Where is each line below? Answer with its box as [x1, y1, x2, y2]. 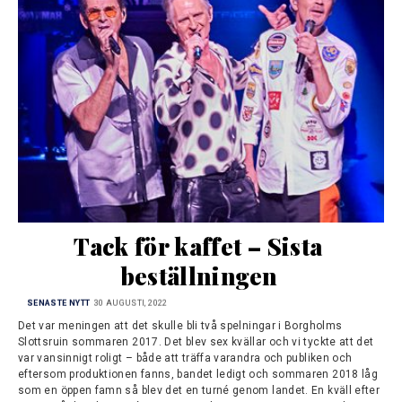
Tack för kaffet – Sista [74, 230, 323, 262]
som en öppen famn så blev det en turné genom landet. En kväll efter [18, 383, 380, 397]
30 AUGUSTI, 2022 [93, 299, 168, 309]
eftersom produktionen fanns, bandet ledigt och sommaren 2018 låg [18, 367, 379, 380]
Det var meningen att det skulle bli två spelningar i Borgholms [18, 319, 343, 332]
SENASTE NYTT [27, 299, 91, 309]
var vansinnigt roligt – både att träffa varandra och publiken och [18, 351, 353, 364]
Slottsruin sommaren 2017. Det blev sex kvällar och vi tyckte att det [18, 335, 374, 348]
